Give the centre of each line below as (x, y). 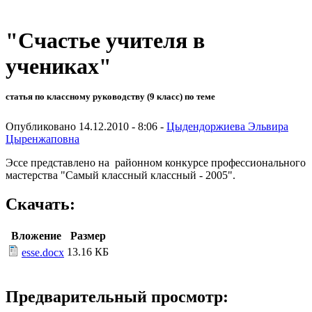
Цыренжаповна (42, 139)
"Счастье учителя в (105, 41)
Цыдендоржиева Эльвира (227, 126)
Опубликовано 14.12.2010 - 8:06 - (86, 126)
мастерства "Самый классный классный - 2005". (120, 175)
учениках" (58, 67)
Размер (88, 236)
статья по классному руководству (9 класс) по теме (110, 97)
